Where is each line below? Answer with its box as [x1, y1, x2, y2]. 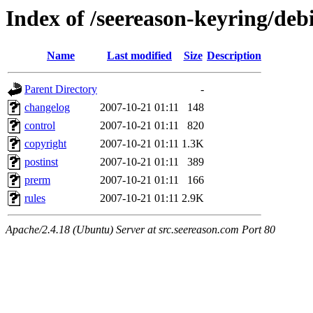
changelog [24, 101, 70, 114]
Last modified [107, 50, 172, 62]
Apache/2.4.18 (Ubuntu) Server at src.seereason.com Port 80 [6, 224, 275, 236]
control [24, 119, 55, 132]
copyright [24, 138, 66, 150]
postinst [24, 156, 58, 168]
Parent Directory [24, 83, 97, 96]
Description [207, 50, 261, 62]
